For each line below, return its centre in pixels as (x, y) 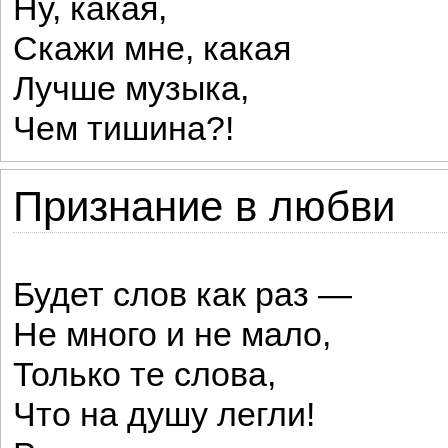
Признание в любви (204, 206)
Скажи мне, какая (152, 48)
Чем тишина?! (123, 128)
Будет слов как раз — (182, 294)
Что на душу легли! (164, 414)
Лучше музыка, (131, 88)
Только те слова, (144, 374)
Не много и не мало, (172, 334)
